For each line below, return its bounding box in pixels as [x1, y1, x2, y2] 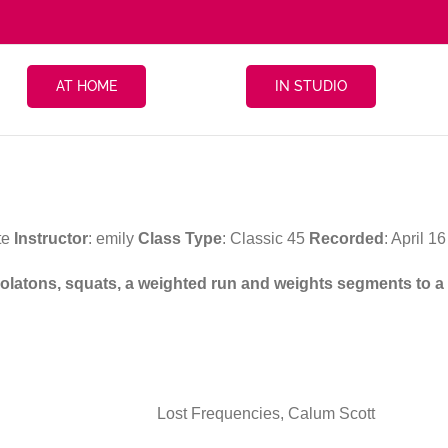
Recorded [309, 229, 384, 247]
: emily [88, 229, 138, 247]
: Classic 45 [222, 229, 309, 247]
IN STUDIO [274, 78, 347, 94]
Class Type [138, 229, 222, 247]
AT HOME [55, 78, 117, 94]
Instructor [14, 229, 88, 247]
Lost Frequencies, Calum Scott [157, 404, 375, 422]
